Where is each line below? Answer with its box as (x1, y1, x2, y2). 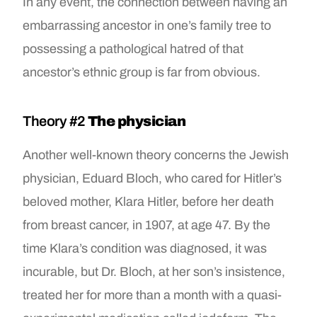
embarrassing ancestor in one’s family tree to (23, 18, 272, 33)
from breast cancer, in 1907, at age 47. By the (23, 217, 271, 232)
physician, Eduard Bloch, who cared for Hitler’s (23, 171, 282, 185)
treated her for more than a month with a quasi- (23, 287, 282, 302)
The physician (88, 113, 185, 129)
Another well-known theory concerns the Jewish (23, 147, 289, 162)
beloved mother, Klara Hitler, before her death (23, 194, 275, 209)
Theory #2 (23, 113, 88, 129)
